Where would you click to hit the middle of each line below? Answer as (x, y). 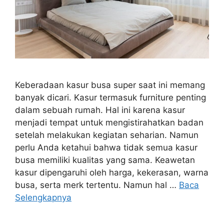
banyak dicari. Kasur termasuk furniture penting (110, 98)
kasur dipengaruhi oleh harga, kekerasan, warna (112, 173)
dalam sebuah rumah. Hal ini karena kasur (100, 110)
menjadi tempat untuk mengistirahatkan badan (109, 123)
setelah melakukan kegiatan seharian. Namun (107, 135)
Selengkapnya (43, 198)
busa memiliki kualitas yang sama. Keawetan (105, 160)
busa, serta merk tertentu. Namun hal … (97, 185)
